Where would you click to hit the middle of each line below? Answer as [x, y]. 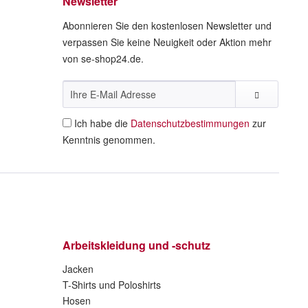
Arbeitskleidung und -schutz [136, 245]
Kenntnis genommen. [109, 140]
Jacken [78, 269]
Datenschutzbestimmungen [190, 123]
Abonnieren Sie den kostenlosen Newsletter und [167, 26]
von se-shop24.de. [103, 59]
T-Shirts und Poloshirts [112, 285]
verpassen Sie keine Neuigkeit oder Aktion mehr [167, 42]
